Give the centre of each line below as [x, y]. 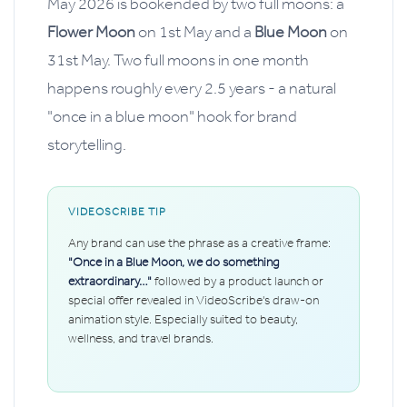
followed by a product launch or [238, 281]
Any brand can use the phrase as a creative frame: [199, 243]
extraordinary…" [110, 281]
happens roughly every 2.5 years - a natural [192, 88]
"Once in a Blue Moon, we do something [174, 262]
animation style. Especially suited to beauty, [183, 319]
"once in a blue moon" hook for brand [172, 116]
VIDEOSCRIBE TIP [117, 211]
